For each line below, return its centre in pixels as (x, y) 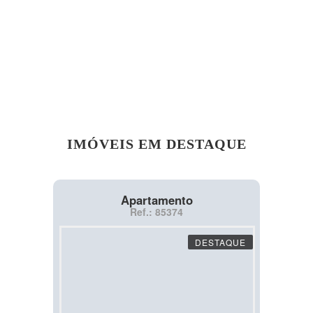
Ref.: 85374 (156, 212)
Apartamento (156, 200)
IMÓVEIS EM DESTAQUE (156, 144)
